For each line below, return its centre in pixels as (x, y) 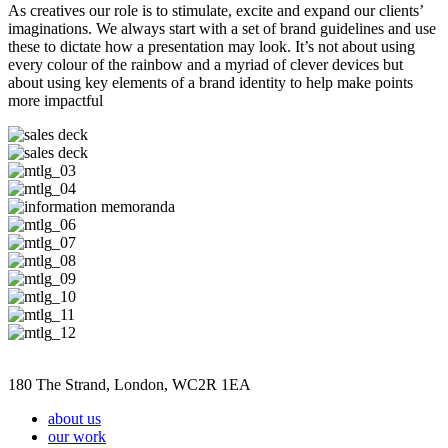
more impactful (55, 101)
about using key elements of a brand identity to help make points (210, 83)
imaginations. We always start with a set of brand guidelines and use (222, 29)
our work (77, 437)
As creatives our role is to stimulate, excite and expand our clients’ (215, 11)
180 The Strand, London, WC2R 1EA (129, 385)
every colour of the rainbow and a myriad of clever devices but (205, 65)
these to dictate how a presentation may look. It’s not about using (211, 47)
